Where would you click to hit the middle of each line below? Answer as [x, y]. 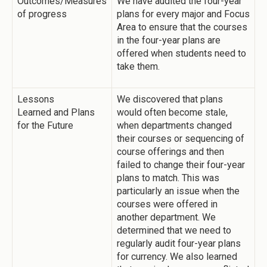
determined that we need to [174, 230]
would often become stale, [172, 112]
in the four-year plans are [169, 40]
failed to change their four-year [181, 164]
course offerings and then [170, 151]
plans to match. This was [168, 178]
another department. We [166, 217]
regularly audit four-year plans [179, 243]
